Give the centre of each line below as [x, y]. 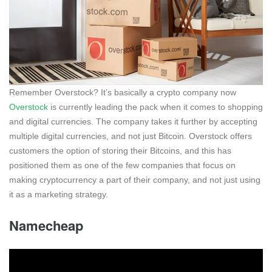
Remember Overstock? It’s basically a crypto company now [123, 93]
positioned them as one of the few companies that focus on [122, 165]
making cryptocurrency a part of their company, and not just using [135, 180]
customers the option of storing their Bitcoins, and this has [120, 151]
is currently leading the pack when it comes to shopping [155, 107]
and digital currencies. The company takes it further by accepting [133, 122]
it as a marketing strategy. [59, 195]
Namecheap [46, 226]
